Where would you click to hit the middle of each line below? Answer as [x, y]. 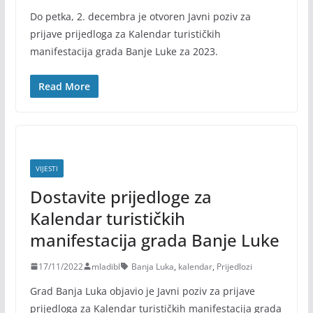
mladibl [105, 266]
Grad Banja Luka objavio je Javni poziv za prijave [142, 291]
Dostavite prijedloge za [121, 196]
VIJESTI [46, 168]
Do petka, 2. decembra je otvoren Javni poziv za [140, 16]
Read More [64, 86]
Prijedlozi [234, 266]
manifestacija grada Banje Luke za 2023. [124, 51]
